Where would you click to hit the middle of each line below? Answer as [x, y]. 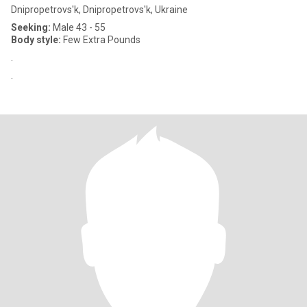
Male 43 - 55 [78, 27]
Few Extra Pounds [101, 40]
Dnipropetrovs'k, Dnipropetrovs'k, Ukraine [99, 10]
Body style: [36, 40]
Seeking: [31, 27]
